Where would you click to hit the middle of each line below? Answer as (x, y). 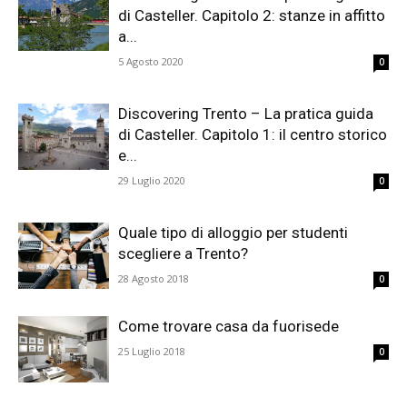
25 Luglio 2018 (152, 351)
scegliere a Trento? (183, 253)
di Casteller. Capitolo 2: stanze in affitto (252, 15)
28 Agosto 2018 (154, 278)
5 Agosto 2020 (151, 61)
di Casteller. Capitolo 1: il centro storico (253, 134)
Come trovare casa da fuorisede (228, 326)
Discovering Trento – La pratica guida (246, 114)
